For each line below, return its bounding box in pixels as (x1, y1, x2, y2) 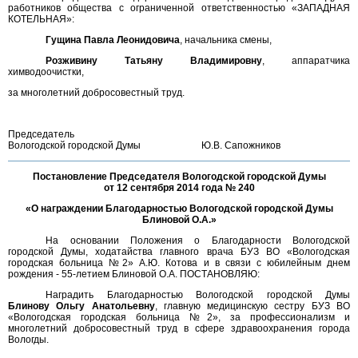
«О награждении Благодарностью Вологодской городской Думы (25, 203, 333, 214)
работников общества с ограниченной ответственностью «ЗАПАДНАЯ (8, 2, 350, 14)
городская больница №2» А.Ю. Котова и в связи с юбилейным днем (8, 257, 350, 268)
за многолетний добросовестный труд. (8, 87, 185, 98)
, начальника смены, (180, 34, 272, 46)
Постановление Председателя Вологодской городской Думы (32, 171, 326, 182)
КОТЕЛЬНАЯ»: (8, 14, 74, 25)
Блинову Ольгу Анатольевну (8, 300, 155, 312)
